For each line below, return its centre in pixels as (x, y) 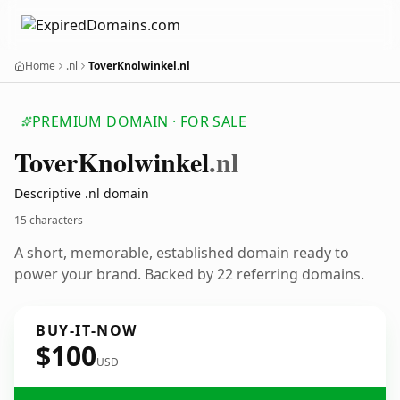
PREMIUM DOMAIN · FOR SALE (139, 121)
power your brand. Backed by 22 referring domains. (189, 274)
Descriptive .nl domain (82, 193)
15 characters (49, 220)
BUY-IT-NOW (87, 330)
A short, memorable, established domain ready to (182, 253)
